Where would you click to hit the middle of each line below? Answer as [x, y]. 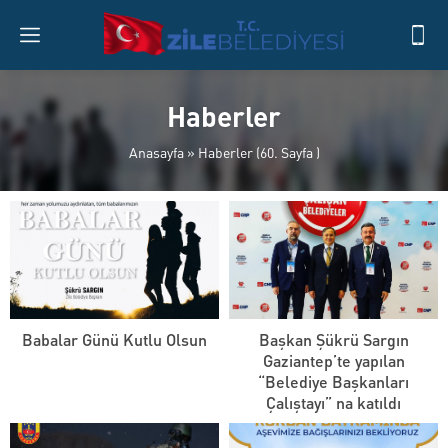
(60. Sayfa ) [286, 152]
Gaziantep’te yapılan [333, 360]
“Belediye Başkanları [333, 381]
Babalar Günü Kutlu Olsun [114, 339]
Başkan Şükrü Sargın [333, 339]
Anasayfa [156, 152]
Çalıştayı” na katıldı [333, 402]
